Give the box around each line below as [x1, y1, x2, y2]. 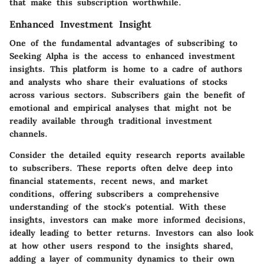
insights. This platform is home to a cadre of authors [9, 64, 242, 75]
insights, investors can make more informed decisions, [9, 214, 246, 226]
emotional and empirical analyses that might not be [9, 103, 232, 114]
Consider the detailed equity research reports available [9, 150, 245, 161]
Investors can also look [151, 227, 253, 239]
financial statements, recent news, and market [9, 176, 208, 187]
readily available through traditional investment [9, 115, 212, 127]
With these [179, 202, 226, 213]
